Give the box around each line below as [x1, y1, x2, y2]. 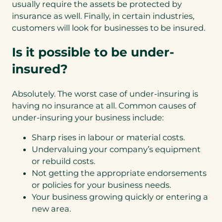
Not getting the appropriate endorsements [32, 168, 207, 178]
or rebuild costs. [32, 156, 95, 166]
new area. [32, 204, 71, 214]
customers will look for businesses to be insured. [12, 22, 205, 33]
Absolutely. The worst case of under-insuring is [12, 88, 198, 99]
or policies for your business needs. [32, 180, 171, 190]
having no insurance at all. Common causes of [12, 100, 196, 111]
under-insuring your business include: [12, 112, 164, 122]
